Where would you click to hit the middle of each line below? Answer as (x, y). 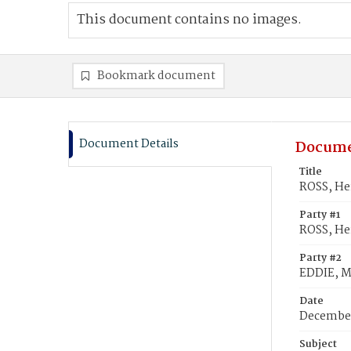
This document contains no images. (189, 20)
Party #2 (320, 258)
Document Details (129, 144)
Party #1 (320, 215)
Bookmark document (156, 76)
